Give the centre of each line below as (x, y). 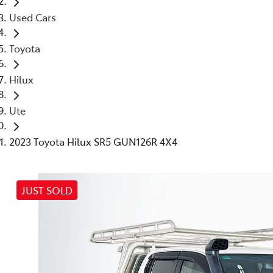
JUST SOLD (47, 190)
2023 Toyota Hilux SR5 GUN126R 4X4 (93, 141)
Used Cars (33, 17)
